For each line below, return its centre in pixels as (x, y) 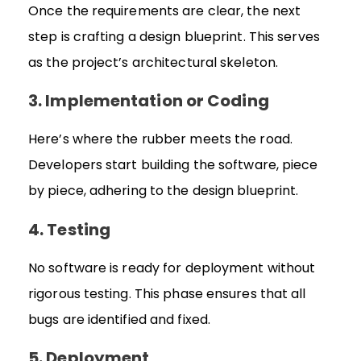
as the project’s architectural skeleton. (154, 63)
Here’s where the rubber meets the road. (160, 139)
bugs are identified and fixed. (120, 319)
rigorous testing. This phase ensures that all (167, 293)
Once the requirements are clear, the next (165, 11)
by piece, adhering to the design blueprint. (164, 191)
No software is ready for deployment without (172, 268)
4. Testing (69, 229)
